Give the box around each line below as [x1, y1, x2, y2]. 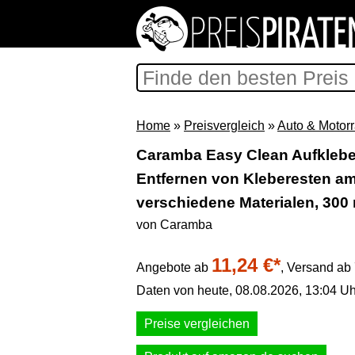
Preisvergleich [184, 119, 265, 132]
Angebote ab [136, 261, 212, 274]
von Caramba [136, 218, 212, 231]
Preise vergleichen [144, 317, 250, 330]
